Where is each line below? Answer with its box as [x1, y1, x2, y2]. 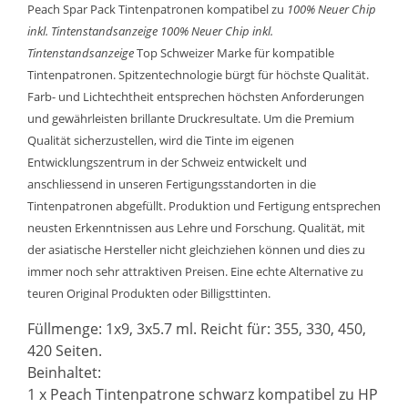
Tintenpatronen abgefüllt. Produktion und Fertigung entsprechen [27, 198, 381, 214]
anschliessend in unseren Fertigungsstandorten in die [27, 176, 316, 192]
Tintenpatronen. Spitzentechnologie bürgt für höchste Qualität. [27, 66, 369, 83]
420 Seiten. [27, 341, 102, 361]
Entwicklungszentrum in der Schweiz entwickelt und [27, 154, 307, 170]
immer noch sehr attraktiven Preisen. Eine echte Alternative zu [27, 263, 363, 280]
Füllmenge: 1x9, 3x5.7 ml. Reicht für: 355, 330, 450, [27, 319, 366, 339]
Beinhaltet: [27, 362, 101, 382]
